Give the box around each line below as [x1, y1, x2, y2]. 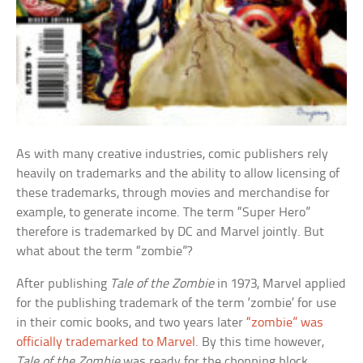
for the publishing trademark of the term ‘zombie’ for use [16, 296, 337, 310]
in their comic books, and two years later [16, 315, 247, 330]
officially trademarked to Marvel [16, 335, 196, 349]
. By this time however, [195, 335, 325, 349]
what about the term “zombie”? [16, 244, 193, 258]
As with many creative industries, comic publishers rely [16, 147, 329, 161]
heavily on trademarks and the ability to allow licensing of [16, 166, 340, 181]
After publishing [16, 276, 111, 291]
